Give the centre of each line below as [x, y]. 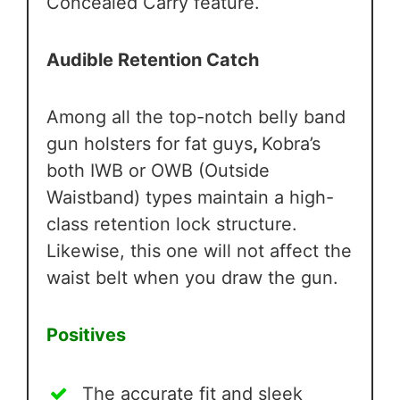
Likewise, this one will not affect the [199, 251]
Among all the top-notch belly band [196, 117]
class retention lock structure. [172, 225]
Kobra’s [291, 144]
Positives [86, 335]
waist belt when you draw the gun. [192, 278]
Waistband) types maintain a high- [190, 198]
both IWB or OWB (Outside [158, 171]
